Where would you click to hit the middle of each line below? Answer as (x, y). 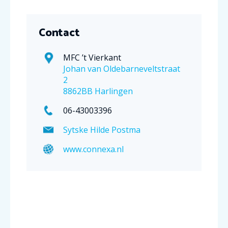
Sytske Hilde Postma (102, 130)
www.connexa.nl (93, 149)
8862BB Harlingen (98, 91)
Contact (59, 33)
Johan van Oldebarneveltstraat (122, 68)
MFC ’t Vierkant (92, 57)
